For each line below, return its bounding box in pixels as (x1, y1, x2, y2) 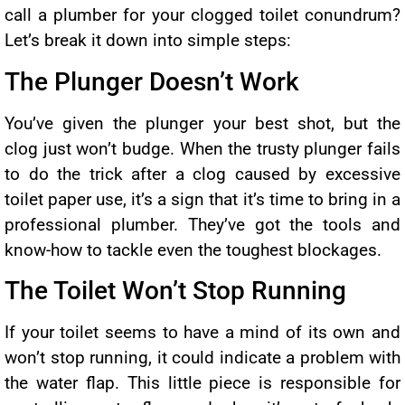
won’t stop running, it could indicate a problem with (5, 347, 400, 369)
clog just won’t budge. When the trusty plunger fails (5, 137, 400, 159)
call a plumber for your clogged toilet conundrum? (5, 5, 400, 26)
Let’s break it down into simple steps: (5, 30, 291, 52)
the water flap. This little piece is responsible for (5, 372, 400, 394)
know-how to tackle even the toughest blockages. (5, 239, 381, 260)
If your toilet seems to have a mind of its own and (5, 322, 400, 344)
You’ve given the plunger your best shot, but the (5, 112, 400, 134)
